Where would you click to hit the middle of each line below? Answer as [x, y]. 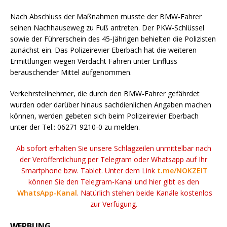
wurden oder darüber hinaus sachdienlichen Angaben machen [111, 104]
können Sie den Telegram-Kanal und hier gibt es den [113, 181]
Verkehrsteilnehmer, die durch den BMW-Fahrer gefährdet [105, 93]
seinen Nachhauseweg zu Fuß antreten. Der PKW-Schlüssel [107, 27]
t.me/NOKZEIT [182, 170]
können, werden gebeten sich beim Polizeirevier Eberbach [104, 116]
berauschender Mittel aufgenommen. [71, 72]
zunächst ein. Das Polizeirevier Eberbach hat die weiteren [103, 50]
